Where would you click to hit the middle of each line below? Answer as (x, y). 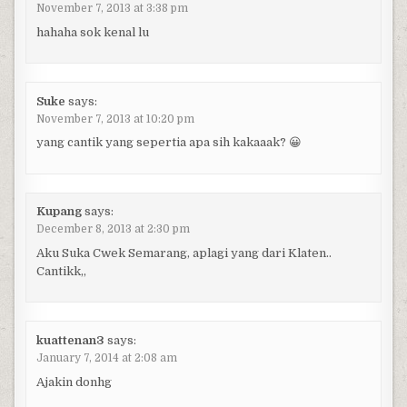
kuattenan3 (70, 340)
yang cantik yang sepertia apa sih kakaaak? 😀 (169, 143)
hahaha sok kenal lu (92, 32)
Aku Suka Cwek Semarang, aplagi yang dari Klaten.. (184, 253)
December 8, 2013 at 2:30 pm (113, 229)
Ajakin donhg (74, 382)
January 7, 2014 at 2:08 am (106, 357)
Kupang (59, 212)
